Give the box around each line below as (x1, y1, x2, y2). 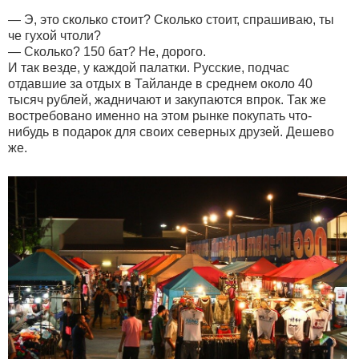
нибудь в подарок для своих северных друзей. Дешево (8, 124, 334, 139)
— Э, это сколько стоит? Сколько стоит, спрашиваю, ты (8, 12, 334, 26)
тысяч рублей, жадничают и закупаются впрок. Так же (8, 92, 326, 107)
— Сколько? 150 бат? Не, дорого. (8, 44, 206, 58)
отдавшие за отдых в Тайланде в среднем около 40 (8, 76, 313, 91)
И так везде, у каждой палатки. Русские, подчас (8, 60, 289, 75)
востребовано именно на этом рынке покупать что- (8, 108, 312, 123)
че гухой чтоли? (8, 28, 101, 42)
